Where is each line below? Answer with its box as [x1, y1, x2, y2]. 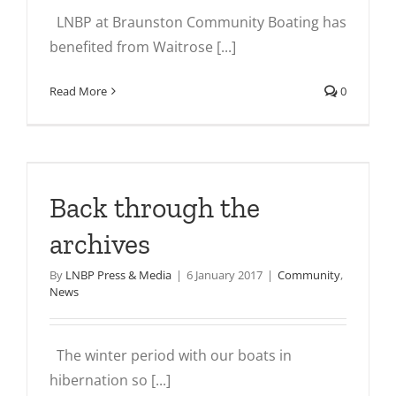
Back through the [49, 191, 260, 225]
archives [49, 227, 150, 261]
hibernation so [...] [49, 370, 171, 390]
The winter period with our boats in [49, 346, 292, 365]
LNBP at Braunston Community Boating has [49, 12, 346, 32]
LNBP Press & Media [65, 267, 171, 283]
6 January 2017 [187, 267, 263, 283]
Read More [49, 83, 107, 99]
